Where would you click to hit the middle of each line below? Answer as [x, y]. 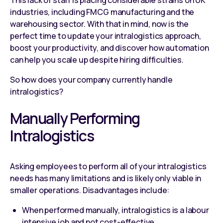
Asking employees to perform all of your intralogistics [108, 166]
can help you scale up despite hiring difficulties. [97, 59]
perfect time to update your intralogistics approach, [106, 36]
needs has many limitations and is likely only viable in [106, 178]
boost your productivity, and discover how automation [110, 48]
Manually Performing [75, 118]
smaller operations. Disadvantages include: [90, 190]
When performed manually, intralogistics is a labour [115, 210]
